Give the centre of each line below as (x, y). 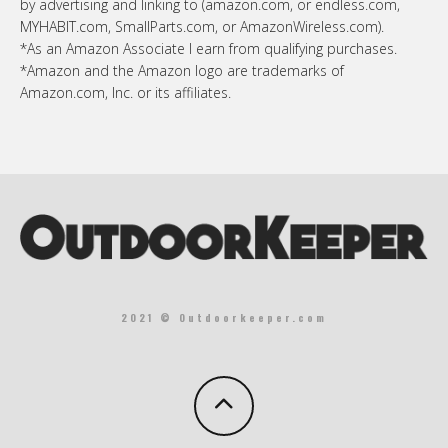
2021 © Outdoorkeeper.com (224, 317)
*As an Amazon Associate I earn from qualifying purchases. (208, 49)
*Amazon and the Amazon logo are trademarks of (182, 71)
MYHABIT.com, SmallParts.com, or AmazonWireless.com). (202, 27)
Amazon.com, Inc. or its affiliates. (125, 93)
